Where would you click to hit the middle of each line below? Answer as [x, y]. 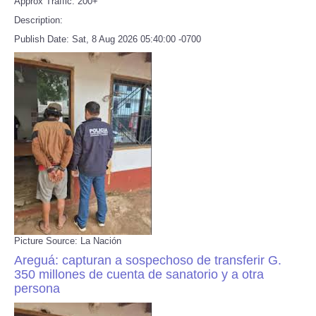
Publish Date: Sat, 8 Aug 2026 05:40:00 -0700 [108, 39]
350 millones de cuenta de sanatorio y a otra [139, 274]
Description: [38, 20]
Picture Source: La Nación [68, 241]
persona [37, 288]
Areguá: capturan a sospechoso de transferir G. [148, 260]
